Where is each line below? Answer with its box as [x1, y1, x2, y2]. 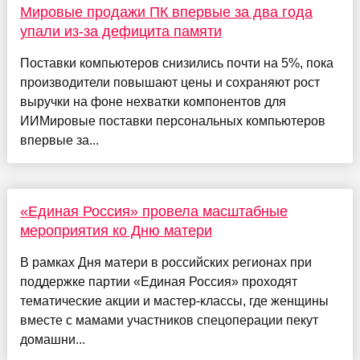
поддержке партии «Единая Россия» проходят [19, 274, 297, 288]
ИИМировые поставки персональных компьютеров [19, 113, 325, 128]
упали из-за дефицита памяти [19, 22, 222, 39]
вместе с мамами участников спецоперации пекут [19, 313, 318, 327]
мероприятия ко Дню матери [19, 222, 212, 239]
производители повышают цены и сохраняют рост [19, 75, 320, 89]
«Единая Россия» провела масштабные [19, 202, 288, 219]
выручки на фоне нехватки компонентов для [19, 94, 286, 108]
